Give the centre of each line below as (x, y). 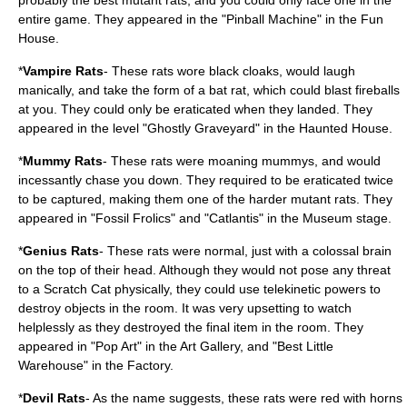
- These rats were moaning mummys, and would (242, 161)
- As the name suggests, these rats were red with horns (244, 398)
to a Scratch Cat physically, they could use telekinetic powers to (199, 289)
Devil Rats (54, 398)
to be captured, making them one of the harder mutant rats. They (205, 199)
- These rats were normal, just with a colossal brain (245, 251)
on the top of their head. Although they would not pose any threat (204, 270)
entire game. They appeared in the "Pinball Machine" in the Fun (201, 19)
